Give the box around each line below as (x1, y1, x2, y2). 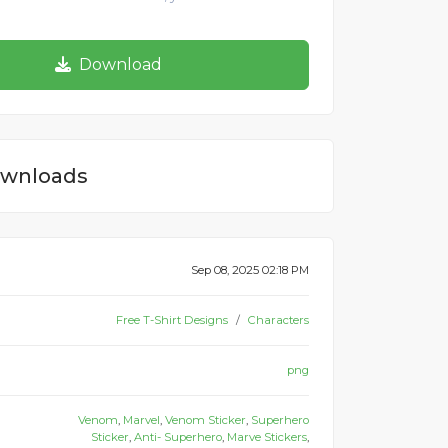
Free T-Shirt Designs (116, 313, 228, 327)
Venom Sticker (165, 413, 246, 427)
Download (79, 55, 162, 74)
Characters (248, 313, 309, 327)
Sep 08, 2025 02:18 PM (191, 263, 309, 277)
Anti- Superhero (134, 430, 222, 444)
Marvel (123, 413, 160, 427)
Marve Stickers (227, 430, 307, 444)
